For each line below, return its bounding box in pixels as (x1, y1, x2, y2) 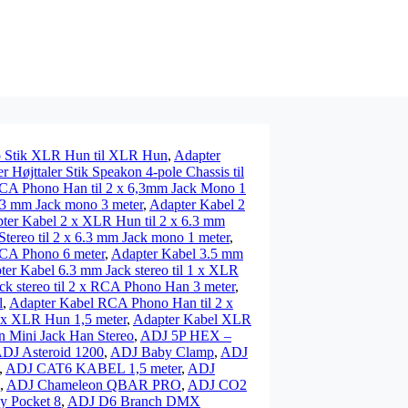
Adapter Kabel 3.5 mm (111, 246, 243, 261)
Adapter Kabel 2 (149, 197, 245, 212)
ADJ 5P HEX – (140, 328, 231, 343)
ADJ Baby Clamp (110, 344, 214, 360)
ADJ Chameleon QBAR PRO (6, 377, 181, 393)
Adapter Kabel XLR (133, 311, 251, 327)
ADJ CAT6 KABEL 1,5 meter (5, 361, 181, 376)
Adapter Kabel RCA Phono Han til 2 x (9, 295, 233, 311)
